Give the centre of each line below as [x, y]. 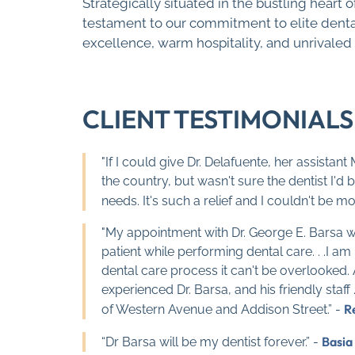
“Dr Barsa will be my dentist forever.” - [212, 342]
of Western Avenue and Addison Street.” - [223, 310]
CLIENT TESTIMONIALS [218, 119]
